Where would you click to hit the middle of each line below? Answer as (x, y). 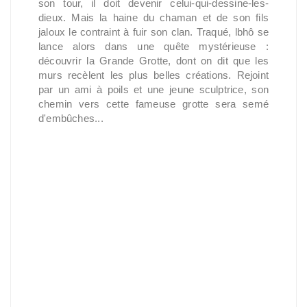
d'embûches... (71, 118)
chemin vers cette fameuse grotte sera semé (153, 104)
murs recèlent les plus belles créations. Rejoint (153, 75)
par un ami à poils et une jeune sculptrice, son (153, 89)
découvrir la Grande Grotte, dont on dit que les (153, 61)
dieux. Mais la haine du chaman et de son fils (153, 17)
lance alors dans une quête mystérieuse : (153, 46)
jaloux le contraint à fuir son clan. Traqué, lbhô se (153, 32)
